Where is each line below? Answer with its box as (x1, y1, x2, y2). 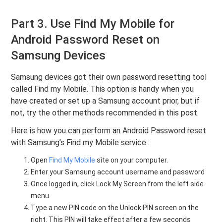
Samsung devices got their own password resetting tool (11, 72, 207, 82)
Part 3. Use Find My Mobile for (11, 17, 175, 31)
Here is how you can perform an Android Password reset (11, 126, 207, 136)
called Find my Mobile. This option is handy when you (11, 84, 194, 94)
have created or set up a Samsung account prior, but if (11, 96, 200, 106)
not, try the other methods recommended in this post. (11, 108, 199, 118)
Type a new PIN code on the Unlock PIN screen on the (31, 204, 199, 212)
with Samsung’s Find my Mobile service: (11, 138, 148, 148)
